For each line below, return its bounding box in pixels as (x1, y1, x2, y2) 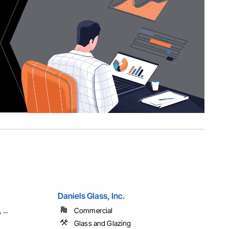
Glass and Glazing (74, 219, 131, 228)
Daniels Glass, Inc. (57, 191, 125, 201)
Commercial (74, 206, 113, 215)
